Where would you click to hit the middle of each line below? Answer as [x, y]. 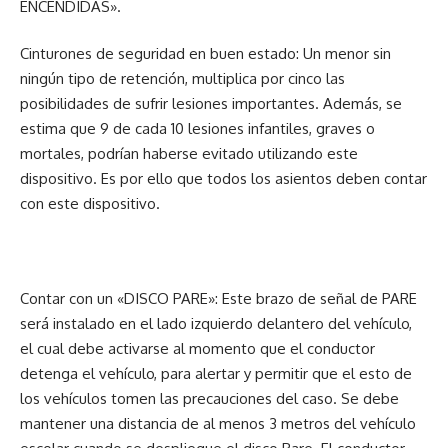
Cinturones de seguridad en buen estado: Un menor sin [205, 53]
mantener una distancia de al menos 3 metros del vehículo [218, 423]
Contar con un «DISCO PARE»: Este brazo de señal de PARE [218, 298]
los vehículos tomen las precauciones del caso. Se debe [209, 398]
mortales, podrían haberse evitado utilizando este [189, 153]
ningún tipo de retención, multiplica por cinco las [182, 78]
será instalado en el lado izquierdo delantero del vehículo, [216, 323]
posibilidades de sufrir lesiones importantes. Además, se [211, 103]
